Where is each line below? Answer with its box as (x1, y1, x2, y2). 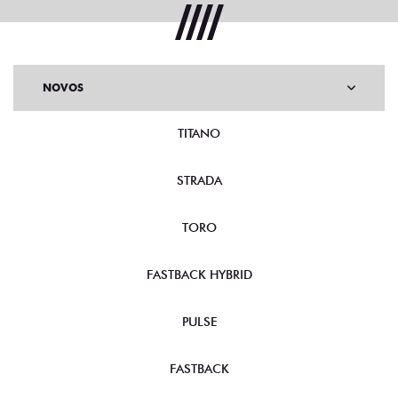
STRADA (176, 173, 222, 188)
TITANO (178, 126, 220, 141)
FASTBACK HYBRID (146, 267, 252, 283)
